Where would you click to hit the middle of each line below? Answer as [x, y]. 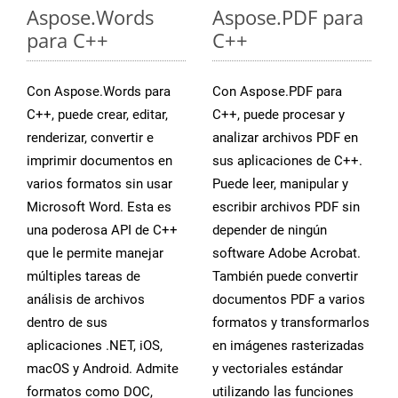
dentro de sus [67, 322]
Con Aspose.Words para [99, 91]
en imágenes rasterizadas [288, 345]
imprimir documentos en [99, 160]
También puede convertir [285, 276]
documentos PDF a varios [289, 299]
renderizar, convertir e [90, 137]
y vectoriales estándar [278, 368]
